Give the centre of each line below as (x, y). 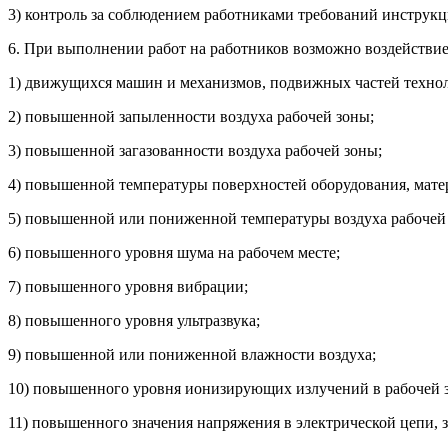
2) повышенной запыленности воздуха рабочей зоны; (191, 117)
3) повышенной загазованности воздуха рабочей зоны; (195, 151)
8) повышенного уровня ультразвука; (134, 321)
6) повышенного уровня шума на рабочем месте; (174, 253)
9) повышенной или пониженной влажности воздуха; (192, 355)
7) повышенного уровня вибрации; (128, 287)
